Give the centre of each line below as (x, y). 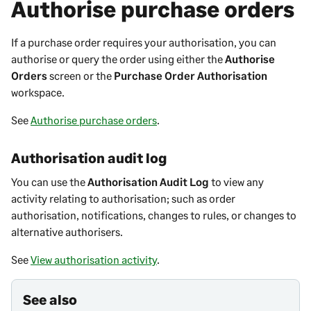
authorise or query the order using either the (118, 58)
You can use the (49, 181)
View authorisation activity (94, 259)
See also (50, 299)
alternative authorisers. (67, 231)
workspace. (38, 92)
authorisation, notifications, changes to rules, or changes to (154, 215)
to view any (236, 181)
